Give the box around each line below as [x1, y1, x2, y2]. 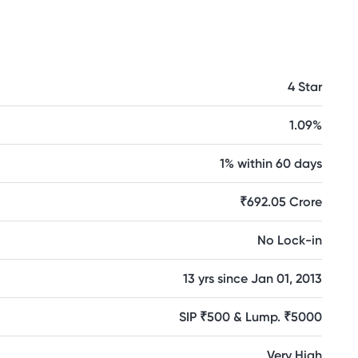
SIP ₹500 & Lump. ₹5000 [179, 309, 322, 324]
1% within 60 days [220, 156, 322, 171]
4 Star [288, 79, 322, 94]
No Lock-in [257, 233, 322, 248]
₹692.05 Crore [240, 194, 322, 209]
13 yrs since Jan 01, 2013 [183, 271, 322, 286]
